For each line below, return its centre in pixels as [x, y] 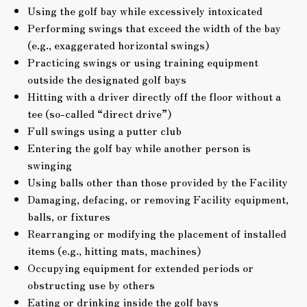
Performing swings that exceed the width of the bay [154, 27]
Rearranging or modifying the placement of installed [157, 233]
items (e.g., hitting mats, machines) [114, 250]
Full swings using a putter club [105, 130]
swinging [50, 164]
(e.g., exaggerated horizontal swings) [118, 45]
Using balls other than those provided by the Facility [158, 182]
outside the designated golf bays [107, 79]
